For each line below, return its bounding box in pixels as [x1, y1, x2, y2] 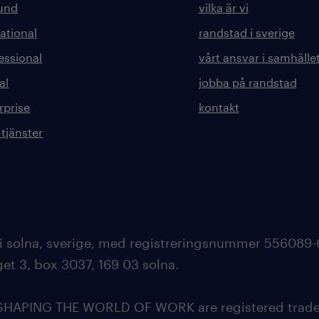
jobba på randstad [198, 75, 297, 89]
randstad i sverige [198, 26, 295, 39]
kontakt [198, 100, 239, 114]
